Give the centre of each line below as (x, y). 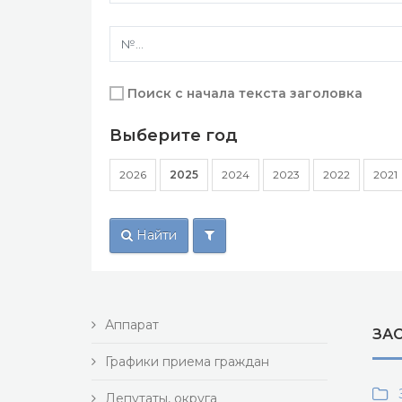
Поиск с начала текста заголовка (245, 93)
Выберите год (174, 135)
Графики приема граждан (187, 362)
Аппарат (132, 325)
